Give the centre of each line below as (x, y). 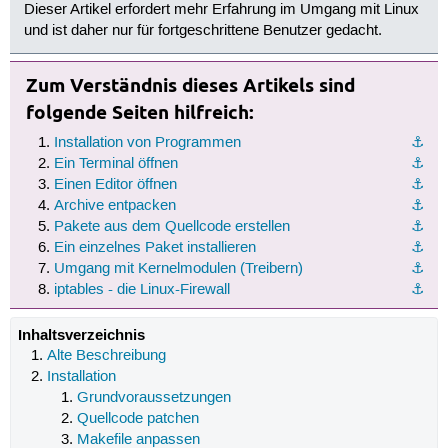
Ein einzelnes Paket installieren (154, 247)
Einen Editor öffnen (115, 184)
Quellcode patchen (137, 418)
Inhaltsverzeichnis (81, 334)
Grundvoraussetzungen (153, 397)
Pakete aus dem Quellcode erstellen (171, 226)
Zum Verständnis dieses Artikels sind (190, 85)
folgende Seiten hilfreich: (139, 112)
